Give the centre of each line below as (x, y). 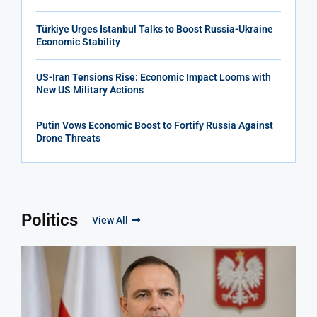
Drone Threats (68, 138)
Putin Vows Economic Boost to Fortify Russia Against (155, 125)
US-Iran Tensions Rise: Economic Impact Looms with (154, 77)
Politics (50, 220)
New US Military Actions (90, 90)
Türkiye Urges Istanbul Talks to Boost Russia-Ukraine (155, 29)
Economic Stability (78, 41)
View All (110, 220)
